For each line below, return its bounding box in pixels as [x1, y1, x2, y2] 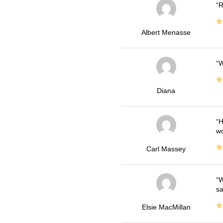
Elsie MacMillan [141, 203, 191, 212]
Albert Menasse [141, 28, 191, 37]
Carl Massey [146, 145, 186, 153]
